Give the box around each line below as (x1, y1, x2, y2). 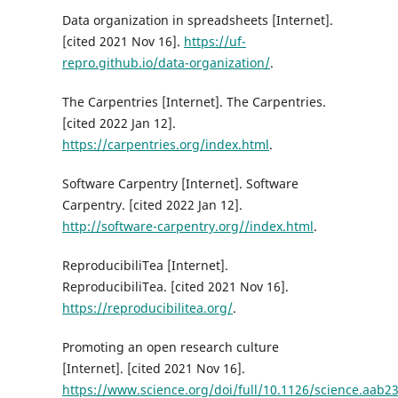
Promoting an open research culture (61, 338, 279, 355)
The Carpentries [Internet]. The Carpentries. (61, 92, 326, 110)
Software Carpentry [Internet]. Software (61, 174, 298, 192)
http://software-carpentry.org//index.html (61, 217, 314, 235)
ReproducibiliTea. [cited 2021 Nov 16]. (61, 277, 289, 295)
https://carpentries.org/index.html (61, 135, 269, 153)
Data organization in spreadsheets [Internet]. (61, 11, 333, 28)
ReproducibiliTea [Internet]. (61, 256, 228, 274)
